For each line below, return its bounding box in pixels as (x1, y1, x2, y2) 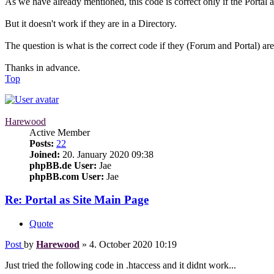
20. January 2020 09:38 (60, 149, 154, 160)
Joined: (29, 149, 60, 160)
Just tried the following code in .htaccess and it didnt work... (5, 260, 236, 271)
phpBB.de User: (29, 160, 97, 171)
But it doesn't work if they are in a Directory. (5, 18, 177, 29)
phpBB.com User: (29, 171, 104, 182)
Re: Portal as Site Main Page (5, 193, 149, 207)
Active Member (29, 127, 90, 138)
